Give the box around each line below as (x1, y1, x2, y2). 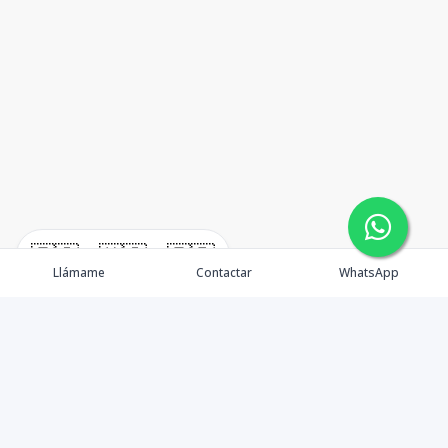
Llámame (52, 264, 105, 281)
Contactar (195, 264, 252, 281)
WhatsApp (339, 264, 400, 281)
